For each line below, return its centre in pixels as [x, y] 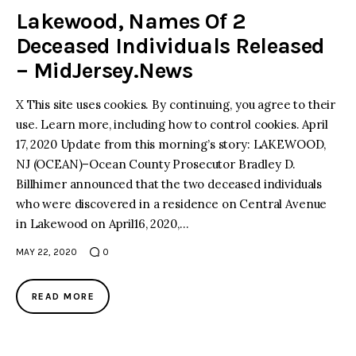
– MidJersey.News [104, 71]
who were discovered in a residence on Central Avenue [172, 204]
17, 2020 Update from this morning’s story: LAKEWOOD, [171, 145]
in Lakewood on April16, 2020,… [103, 224]
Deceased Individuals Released [170, 46]
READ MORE [63, 297]
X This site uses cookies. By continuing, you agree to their [176, 105]
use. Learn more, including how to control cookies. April [172, 125]
